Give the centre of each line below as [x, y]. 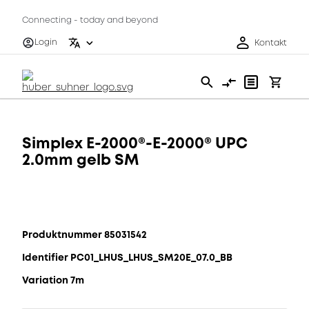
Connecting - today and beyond [90, 20]
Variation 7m [53, 280]
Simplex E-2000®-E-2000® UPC [135, 143]
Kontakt [271, 43]
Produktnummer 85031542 [84, 235]
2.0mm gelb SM [80, 160]
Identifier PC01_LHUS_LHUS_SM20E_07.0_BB [127, 257]
